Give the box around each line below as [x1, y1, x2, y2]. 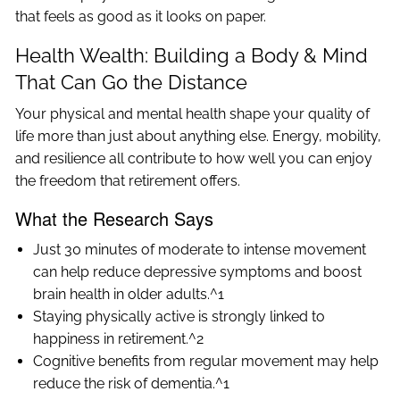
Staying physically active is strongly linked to [33, 308, 326, 326]
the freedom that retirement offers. [15, 172, 241, 190]
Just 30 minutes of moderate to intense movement [33, 241, 367, 259]
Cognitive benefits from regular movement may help [33, 353, 379, 371]
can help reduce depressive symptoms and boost [33, 263, 362, 281]
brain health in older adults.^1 [33, 286, 225, 304]
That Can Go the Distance [15, 71, 248, 95]
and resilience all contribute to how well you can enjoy [15, 150, 373, 168]
